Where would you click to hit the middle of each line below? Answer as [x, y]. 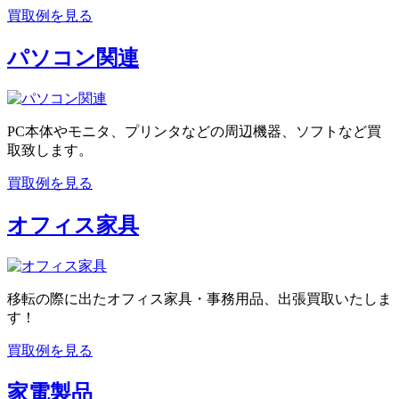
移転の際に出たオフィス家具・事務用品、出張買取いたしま [199, 298]
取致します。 [50, 151]
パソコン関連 [73, 58]
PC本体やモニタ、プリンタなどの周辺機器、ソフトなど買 [194, 132]
